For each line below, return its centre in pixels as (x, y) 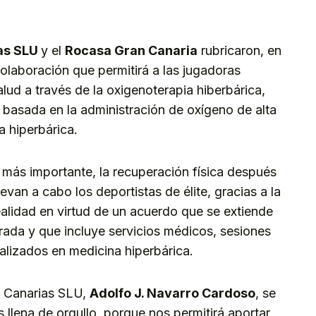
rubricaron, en (239, 51)
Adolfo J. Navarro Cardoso (172, 293)
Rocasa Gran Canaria (131, 51)
